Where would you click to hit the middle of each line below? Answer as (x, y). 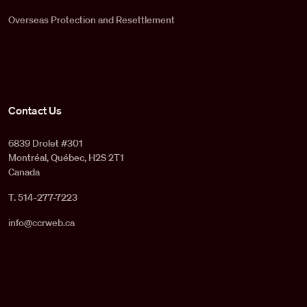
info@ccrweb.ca (41, 223)
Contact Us (35, 111)
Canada (24, 172)
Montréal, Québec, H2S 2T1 (66, 158)
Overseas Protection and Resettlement (91, 20)
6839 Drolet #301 (46, 144)
